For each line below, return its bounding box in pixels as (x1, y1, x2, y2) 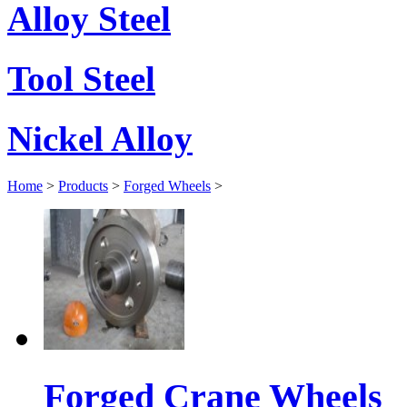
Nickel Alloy (7, 119, 193, 159)
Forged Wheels (124, 178, 211, 194)
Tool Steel (7, 58, 155, 98)
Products (58, 178, 108, 194)
